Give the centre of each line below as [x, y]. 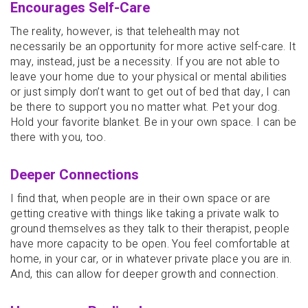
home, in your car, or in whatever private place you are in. [151, 260]
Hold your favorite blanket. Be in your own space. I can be [154, 122]
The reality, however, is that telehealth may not [125, 31]
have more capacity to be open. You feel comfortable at [150, 244]
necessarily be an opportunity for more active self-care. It [153, 46]
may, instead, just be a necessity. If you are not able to [145, 62]
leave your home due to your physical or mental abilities [149, 77]
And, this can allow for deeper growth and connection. [144, 275]
